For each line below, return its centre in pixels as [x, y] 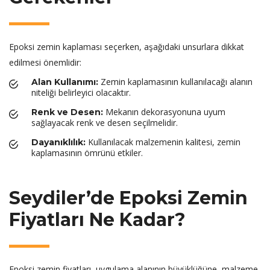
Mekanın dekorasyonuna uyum [164, 112]
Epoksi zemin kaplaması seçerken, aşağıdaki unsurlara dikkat [127, 47]
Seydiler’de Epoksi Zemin [128, 198]
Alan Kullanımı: [65, 82]
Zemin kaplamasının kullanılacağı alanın [175, 82]
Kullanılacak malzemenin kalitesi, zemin [163, 142]
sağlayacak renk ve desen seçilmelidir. [105, 123]
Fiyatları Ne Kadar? [97, 220]
